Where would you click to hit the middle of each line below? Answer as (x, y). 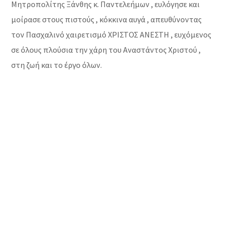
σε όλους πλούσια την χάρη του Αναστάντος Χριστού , (106, 50)
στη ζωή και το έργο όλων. (57, 65)
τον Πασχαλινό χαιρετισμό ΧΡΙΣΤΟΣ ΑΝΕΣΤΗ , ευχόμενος (111, 35)
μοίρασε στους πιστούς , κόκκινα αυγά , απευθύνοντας (107, 20)
